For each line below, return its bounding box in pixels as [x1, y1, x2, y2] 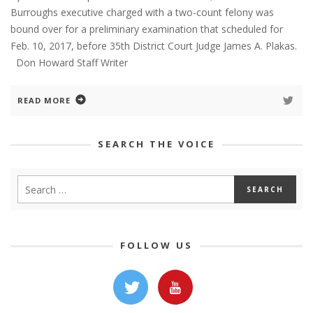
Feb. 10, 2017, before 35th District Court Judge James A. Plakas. [10, 39, 303, 53]
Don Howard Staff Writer [10, 56, 128, 70]
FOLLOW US [120, 239, 193, 252]
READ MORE [17, 95, 71, 106]
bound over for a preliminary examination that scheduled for [10, 22, 283, 36]
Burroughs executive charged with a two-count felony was [10, 6, 274, 20]
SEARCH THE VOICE [98, 138, 215, 151]
